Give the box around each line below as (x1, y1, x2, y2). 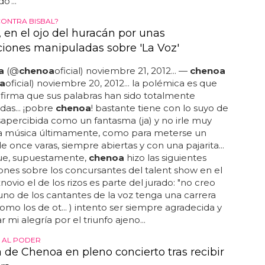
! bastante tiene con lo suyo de (91, 102, 228, 114)
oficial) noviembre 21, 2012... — (54, 65, 190, 76)
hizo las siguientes (124, 152, 206, 163)
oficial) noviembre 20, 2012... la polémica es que (5, 77, 217, 89)
